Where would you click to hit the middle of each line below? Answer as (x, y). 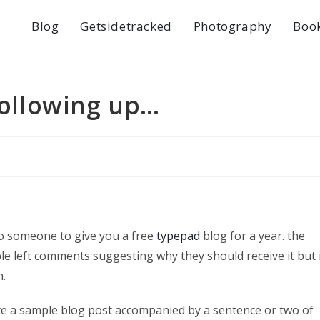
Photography (232, 26)
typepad (178, 236)
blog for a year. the (252, 236)
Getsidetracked (126, 26)
